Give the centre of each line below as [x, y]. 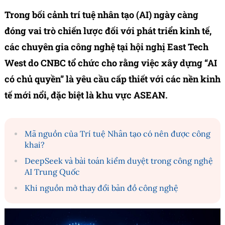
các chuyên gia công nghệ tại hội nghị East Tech [106, 47]
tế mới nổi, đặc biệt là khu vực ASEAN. [86, 95]
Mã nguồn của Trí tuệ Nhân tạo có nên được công [118, 134]
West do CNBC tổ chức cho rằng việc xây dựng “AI [111, 63]
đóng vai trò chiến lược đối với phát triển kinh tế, [108, 31]
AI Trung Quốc [52, 172]
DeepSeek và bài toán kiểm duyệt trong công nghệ [119, 161]
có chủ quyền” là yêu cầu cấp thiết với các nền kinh [113, 79]
